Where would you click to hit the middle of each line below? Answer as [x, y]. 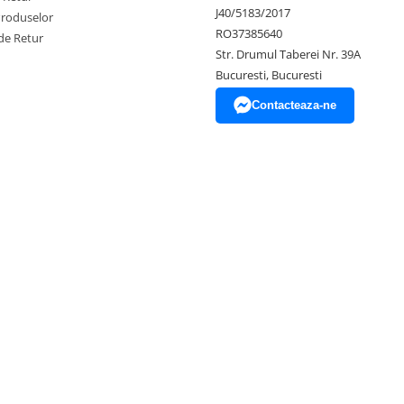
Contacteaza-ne [294, 105]
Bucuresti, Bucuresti [269, 75]
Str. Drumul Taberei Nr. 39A [288, 54]
